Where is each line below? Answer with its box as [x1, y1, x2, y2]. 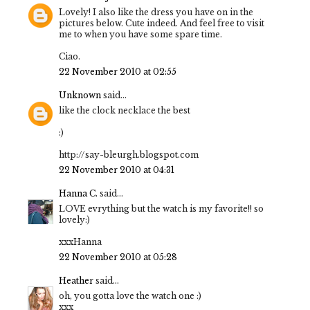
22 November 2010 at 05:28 [59, 251, 177, 262]
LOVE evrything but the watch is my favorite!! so [59, 203, 264, 214]
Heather [59, 275, 93, 286]
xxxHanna [59, 236, 102, 247]
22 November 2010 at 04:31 [59, 164, 174, 175]
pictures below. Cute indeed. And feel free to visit [59, 17, 264, 28]
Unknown [59, 89, 101, 100]
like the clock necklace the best [59, 104, 190, 116]
